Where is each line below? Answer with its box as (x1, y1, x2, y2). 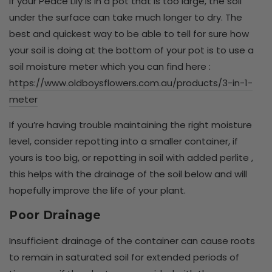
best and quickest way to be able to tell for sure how (9, 27, 249, 41)
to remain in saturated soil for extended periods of (9, 250, 239, 263)
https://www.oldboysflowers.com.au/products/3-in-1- (9, 76, 253, 90)
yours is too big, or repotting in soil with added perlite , (9, 151, 253, 165)
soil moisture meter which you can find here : (9, 60, 211, 73)
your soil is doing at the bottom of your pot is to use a (9, 44, 254, 57)
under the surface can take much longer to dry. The (9, 11, 242, 24)
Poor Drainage (9, 208, 101, 223)
